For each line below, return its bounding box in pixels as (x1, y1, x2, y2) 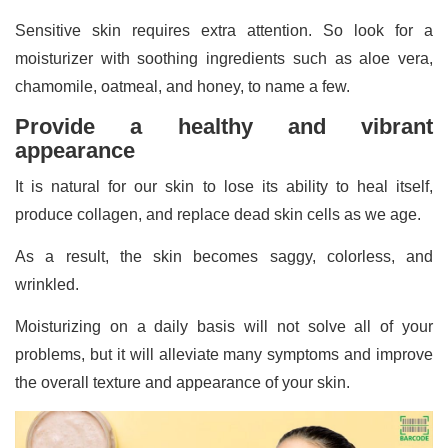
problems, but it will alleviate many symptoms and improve (15, 345, 433, 363)
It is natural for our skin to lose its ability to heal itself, (15, 177, 433, 195)
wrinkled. (15, 275, 83, 293)
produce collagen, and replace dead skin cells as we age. (15, 205, 425, 223)
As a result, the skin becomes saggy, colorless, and (15, 247, 433, 265)
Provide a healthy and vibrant (15, 113, 433, 139)
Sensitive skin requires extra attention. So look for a (15, 21, 433, 39)
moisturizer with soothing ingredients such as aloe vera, (15, 49, 433, 67)
